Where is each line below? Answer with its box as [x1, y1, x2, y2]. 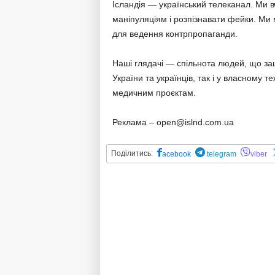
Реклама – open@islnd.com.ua [112, 117, 234, 127]
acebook [161, 150, 191, 158]
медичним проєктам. [112, 88, 196, 98]
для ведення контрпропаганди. [112, 29, 238, 39]
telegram [204, 150, 236, 158]
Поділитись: [110, 149, 153, 158]
